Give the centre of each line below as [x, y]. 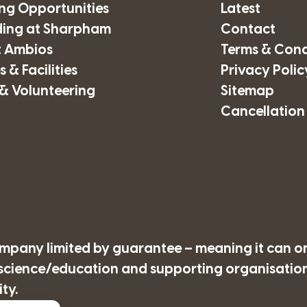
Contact [248, 29]
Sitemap [247, 91]
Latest [240, 9]
